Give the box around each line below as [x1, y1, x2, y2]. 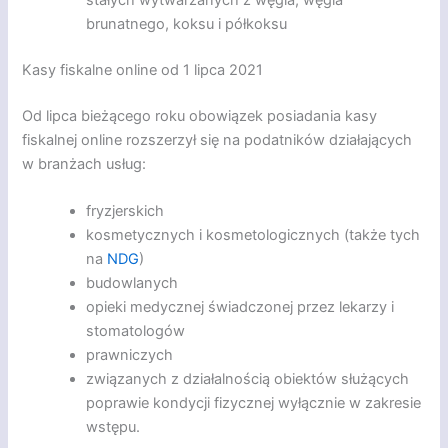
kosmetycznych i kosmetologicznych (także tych [86, 225, 421, 244]
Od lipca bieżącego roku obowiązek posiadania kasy [22, 106, 378, 125]
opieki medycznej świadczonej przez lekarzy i [86, 297, 395, 316]
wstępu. [86, 417, 141, 436]
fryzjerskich [86, 201, 165, 220]
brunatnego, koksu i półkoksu [86, 14, 288, 33]
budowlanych [86, 273, 179, 292]
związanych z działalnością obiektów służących [86, 369, 410, 388]
